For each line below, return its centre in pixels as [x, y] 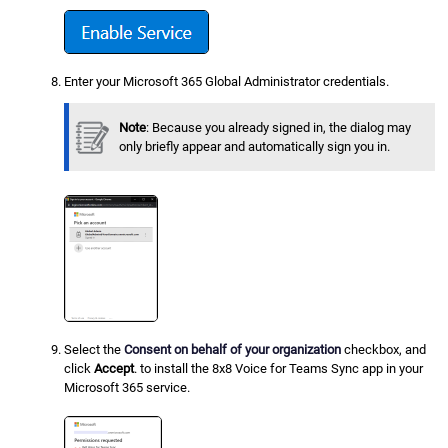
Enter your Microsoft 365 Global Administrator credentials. [227, 82]
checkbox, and [384, 350]
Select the [94, 350]
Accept [114, 369]
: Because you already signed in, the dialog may [279, 128]
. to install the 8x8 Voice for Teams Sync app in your [279, 369]
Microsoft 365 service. [127, 388]
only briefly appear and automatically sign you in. [255, 147]
